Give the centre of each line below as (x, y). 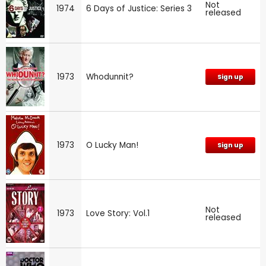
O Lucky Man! (112, 145)
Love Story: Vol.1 (118, 213)
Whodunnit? (110, 77)
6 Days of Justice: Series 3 (139, 8)
